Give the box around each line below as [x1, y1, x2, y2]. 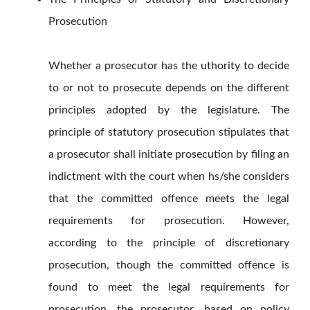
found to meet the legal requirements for [48, 282, 289, 293]
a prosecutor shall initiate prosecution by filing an [48, 149, 289, 161]
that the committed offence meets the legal [48, 193, 289, 205]
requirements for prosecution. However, [48, 215, 289, 227]
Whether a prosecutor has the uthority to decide [48, 60, 289, 72]
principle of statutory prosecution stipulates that [48, 127, 289, 138]
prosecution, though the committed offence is [48, 259, 289, 271]
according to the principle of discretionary [48, 237, 289, 249]
